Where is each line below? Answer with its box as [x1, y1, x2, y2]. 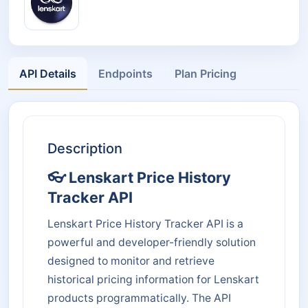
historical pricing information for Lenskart [47, 272, 259, 286]
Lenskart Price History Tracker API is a [47, 217, 243, 230]
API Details [19, 67, 76, 80]
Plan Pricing [175, 67, 236, 80]
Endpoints [98, 67, 153, 80]
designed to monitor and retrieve [47, 254, 214, 267]
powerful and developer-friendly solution [47, 235, 256, 249]
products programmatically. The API [47, 291, 231, 305]
